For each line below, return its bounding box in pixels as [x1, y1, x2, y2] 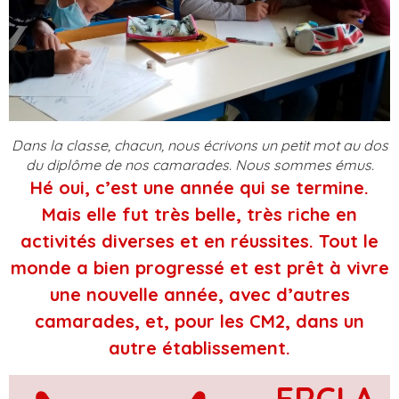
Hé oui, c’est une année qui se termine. [30, 176, 369, 199]
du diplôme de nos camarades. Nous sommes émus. [25, 156, 374, 175]
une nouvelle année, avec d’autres [49, 283, 350, 306]
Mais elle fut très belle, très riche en [42, 203, 357, 226]
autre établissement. [109, 337, 290, 360]
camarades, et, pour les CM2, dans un [35, 310, 364, 333]
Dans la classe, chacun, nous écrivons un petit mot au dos [11, 136, 388, 155]
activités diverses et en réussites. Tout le [20, 230, 379, 253]
